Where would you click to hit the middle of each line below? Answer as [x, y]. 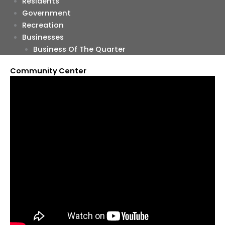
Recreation [43, 25]
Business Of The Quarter [79, 49]
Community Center [48, 71]
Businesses [43, 37]
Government [46, 13]
